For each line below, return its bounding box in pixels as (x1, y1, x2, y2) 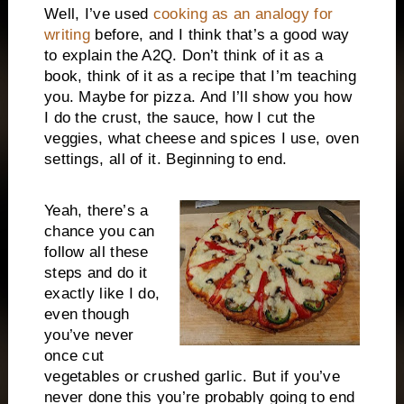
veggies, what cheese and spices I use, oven (43, 130, 359, 148)
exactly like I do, (43, 284, 161, 302)
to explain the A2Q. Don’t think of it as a (43, 47, 324, 65)
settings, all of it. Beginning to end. (43, 151, 288, 169)
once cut (43, 346, 105, 364)
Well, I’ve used (43, 5, 153, 23)
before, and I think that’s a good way (90, 26, 350, 44)
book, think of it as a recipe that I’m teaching (43, 68, 357, 86)
